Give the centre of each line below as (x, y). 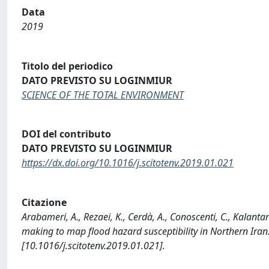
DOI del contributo (66, 134)
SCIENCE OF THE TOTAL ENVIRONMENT (103, 95)
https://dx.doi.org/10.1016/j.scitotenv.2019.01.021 (128, 163)
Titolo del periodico (67, 66)
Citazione (44, 202)
